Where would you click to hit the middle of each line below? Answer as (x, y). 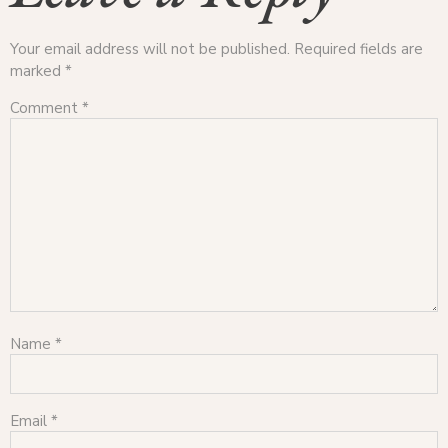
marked (37, 70)
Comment (46, 107)
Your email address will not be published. (150, 48)
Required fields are (358, 48)
